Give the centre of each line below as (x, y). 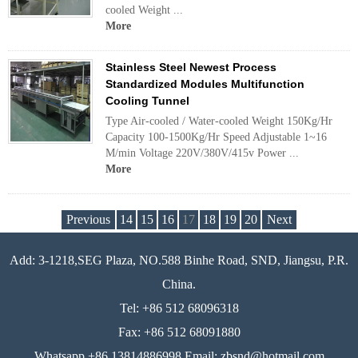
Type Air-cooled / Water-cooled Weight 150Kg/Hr (219, 121)
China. (179, 284)
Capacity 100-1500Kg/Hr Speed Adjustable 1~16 (216, 137)
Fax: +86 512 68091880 (179, 332)
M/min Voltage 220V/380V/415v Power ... (202, 153)
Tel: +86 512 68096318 (179, 308)
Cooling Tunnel (147, 101)
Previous (88, 219)
